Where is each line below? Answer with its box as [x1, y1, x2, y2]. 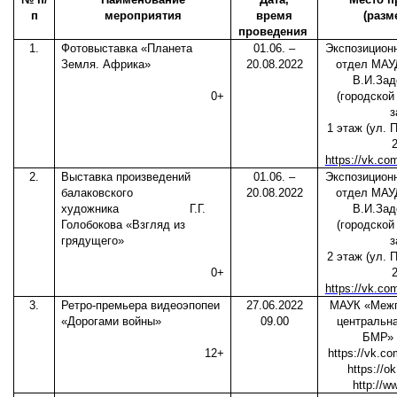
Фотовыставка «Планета [61, 42, 193, 56]
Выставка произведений [61, 170, 191, 184]
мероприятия [104, 9, 182, 23]
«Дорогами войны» [61, 315, 162, 329]
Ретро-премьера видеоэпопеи [61, 299, 221, 313]
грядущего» [61, 234, 125, 248]
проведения [237, 25, 311, 39]
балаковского [61, 186, 134, 200]
